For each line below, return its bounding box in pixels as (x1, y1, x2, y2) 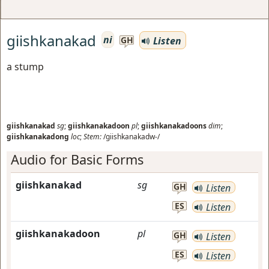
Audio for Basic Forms (11, 151, 144, 168)
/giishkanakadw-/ (101, 131, 160, 142)
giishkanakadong (7, 131, 69, 142)
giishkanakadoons (141, 121, 207, 131)
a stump (7, 60, 44, 73)
